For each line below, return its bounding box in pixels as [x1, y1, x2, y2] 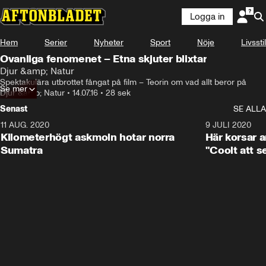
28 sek [106, 88, 131, 98]
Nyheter [94, 37, 123, 47]
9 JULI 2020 [205, 120, 251, 130]
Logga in [190, 11, 224, 22]
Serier [45, 37, 67, 47]
